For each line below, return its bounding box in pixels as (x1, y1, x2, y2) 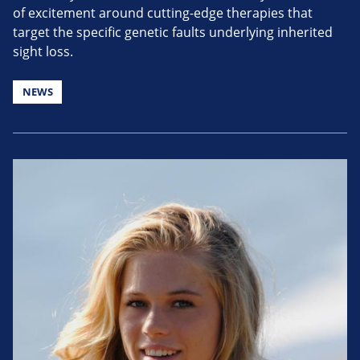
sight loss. (13, 42, 73, 60)
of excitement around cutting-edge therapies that (13, 3, 313, 22)
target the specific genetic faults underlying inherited (13, 22, 333, 41)
